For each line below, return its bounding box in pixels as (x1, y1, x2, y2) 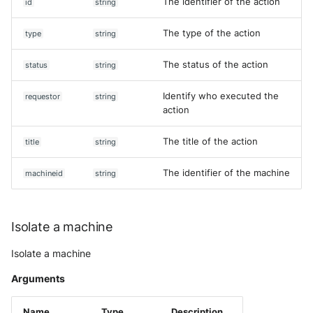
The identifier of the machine (163, 168, 290, 178)
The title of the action (163, 136, 258, 147)
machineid (25, 168, 64, 178)
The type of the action (163, 28, 261, 38)
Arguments (11, 272, 65, 284)
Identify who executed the (163, 91, 279, 101)
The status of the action (163, 59, 268, 70)
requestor (25, 92, 61, 101)
